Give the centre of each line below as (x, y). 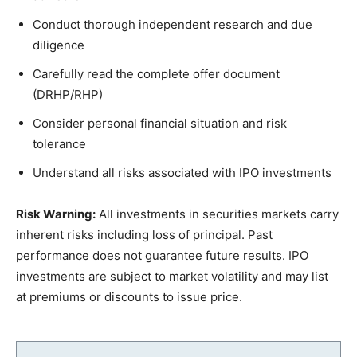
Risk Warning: (56, 214)
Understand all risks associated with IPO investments (182, 173)
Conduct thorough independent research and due (173, 25)
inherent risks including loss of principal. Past (144, 235)
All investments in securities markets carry (217, 214)
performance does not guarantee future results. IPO (162, 256)
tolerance (59, 144)
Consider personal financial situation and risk (160, 124)
